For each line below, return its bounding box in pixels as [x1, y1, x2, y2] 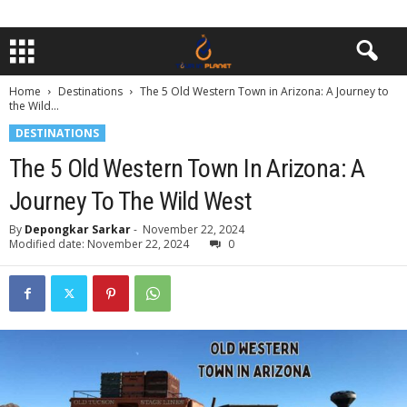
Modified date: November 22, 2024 [9, 236, 189, 252]
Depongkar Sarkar [25, 222, 131, 237]
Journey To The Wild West [9, 186, 253, 216]
